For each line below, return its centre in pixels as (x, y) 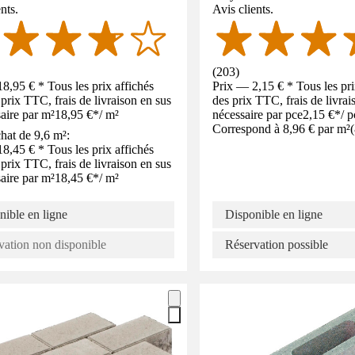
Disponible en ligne (274, 214)
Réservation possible (277, 244)
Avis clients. (243, 9)
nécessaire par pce (258, 114)
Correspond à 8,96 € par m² (281, 128)
